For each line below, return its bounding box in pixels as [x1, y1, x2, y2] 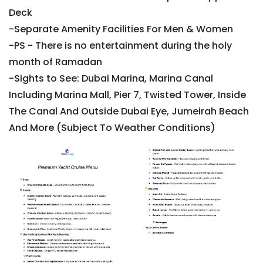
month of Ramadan [9, 55, 102, 69]
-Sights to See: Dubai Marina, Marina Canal [9, 72, 213, 86]
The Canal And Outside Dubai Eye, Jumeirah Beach [9, 104, 249, 119]
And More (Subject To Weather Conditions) [9, 121, 215, 135]
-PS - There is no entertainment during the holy [9, 39, 232, 53]
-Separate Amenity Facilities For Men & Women [9, 22, 233, 36]
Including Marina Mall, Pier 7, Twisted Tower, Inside [9, 88, 246, 102]
